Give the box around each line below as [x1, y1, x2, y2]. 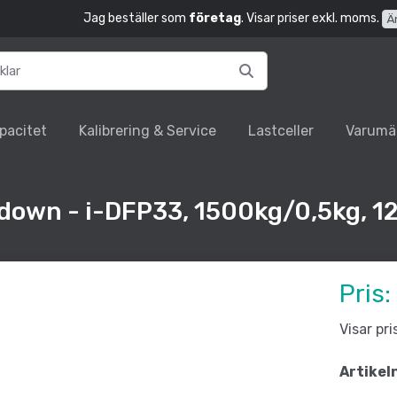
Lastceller [248, 122, 315, 140]
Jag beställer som [82, 11, 189, 26]
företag [188, 11, 241, 26]
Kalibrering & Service [79, 122, 217, 140]
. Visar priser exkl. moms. [240, 11, 379, 26]
